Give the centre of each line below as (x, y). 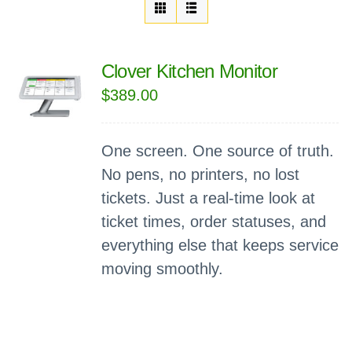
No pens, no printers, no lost (200, 174)
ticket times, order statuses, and (213, 222)
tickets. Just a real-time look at (208, 198)
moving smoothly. (162, 269)
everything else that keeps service (220, 245)
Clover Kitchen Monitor (189, 71)
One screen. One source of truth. (217, 151)
